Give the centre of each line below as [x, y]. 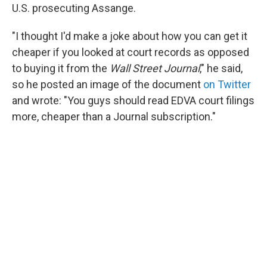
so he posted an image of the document [108, 84]
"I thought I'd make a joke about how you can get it [130, 36]
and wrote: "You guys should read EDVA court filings [133, 100]
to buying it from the [61, 68]
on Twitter [227, 84]
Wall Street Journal [155, 68]
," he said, [221, 68]
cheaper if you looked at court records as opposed [131, 52]
